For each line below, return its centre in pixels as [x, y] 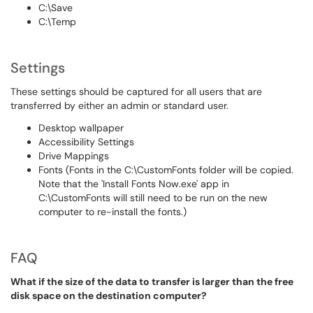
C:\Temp [57, 22]
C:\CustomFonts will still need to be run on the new [153, 198]
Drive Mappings [74, 156]
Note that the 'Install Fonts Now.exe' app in [134, 184]
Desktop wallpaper [81, 128]
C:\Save [56, 8]
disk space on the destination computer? [109, 296]
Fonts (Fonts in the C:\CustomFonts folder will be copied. [167, 170]
